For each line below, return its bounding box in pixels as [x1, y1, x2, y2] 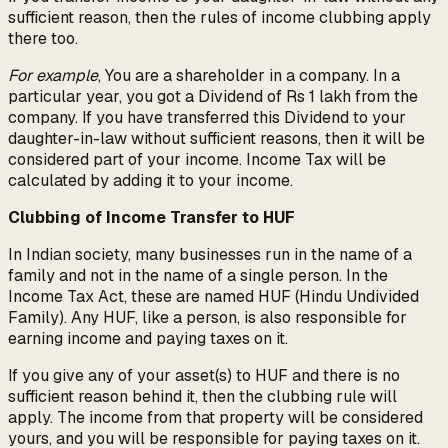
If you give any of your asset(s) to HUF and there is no [8, 365, 400, 387]
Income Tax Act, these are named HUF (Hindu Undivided [8, 286, 419, 308]
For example [8, 65, 98, 87]
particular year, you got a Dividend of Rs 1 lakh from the [8, 86, 418, 108]
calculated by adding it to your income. [8, 170, 293, 192]
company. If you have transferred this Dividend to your [8, 107, 406, 129]
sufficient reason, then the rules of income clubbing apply [8, 7, 431, 29]
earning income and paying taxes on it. [8, 328, 288, 350]
